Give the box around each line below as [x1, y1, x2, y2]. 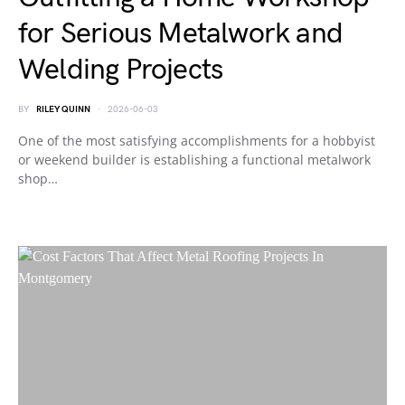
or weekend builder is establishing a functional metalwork [18, 151, 371, 168]
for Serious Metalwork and [18, 16, 344, 52]
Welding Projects [18, 52, 223, 88]
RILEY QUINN [36, 104, 90, 115]
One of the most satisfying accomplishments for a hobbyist [18, 132, 375, 149]
